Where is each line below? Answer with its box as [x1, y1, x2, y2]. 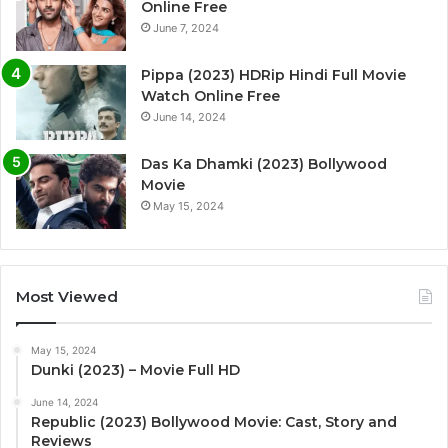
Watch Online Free [141, 87, 280, 106]
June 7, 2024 [153, 21, 219, 36]
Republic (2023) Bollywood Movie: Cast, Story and [31, 413, 397, 432]
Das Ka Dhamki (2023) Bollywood [141, 155, 387, 174]
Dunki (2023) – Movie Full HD [31, 361, 240, 380]
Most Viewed [16, 287, 118, 307]
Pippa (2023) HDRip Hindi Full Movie [141, 66, 406, 85]
